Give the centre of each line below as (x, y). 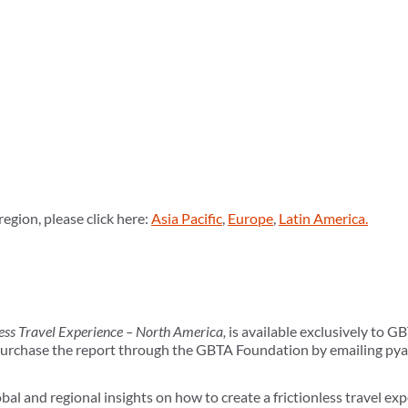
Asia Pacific (187, 219)
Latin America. (323, 219)
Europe (250, 219)
